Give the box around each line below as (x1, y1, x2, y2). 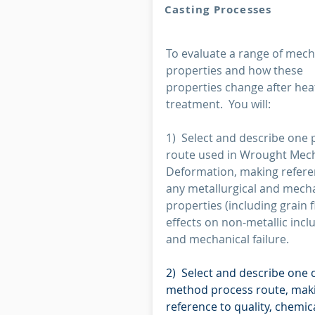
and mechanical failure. (166, 231, 289, 247)
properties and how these (166, 63, 303, 78)
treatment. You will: (166, 96, 271, 112)
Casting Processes (165, 2, 272, 17)
